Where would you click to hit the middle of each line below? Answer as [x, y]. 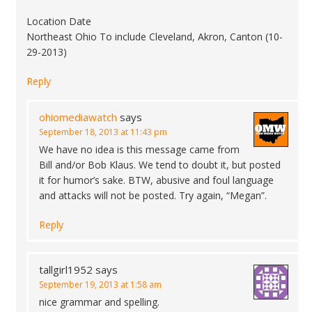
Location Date [59, 21]
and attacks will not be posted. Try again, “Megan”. [153, 195]
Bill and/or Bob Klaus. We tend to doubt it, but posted [160, 165]
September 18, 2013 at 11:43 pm [103, 132]
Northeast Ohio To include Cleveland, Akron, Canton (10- [155, 37]
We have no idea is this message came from [139, 149]
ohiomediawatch [78, 117]
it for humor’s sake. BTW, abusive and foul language [156, 180]
